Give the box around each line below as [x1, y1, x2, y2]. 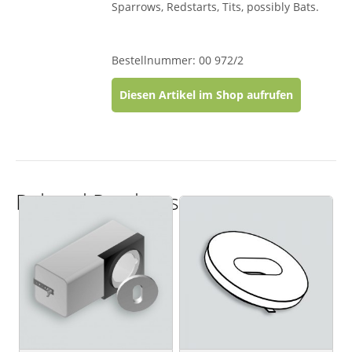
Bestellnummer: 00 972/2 [112, 53, 244, 68]
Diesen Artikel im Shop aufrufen [119, 87, 294, 102]
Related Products [16, 187, 179, 216]
